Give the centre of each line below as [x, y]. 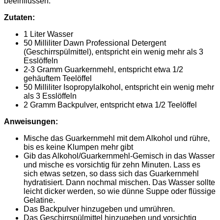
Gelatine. [39, 200]
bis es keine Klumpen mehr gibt [78, 147]
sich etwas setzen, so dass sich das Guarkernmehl [111, 174]
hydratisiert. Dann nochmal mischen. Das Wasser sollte [119, 183]
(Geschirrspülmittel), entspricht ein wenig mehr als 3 [113, 52]
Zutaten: [19, 18]
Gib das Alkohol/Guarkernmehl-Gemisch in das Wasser [119, 156]
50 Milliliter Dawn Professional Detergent [95, 43]
